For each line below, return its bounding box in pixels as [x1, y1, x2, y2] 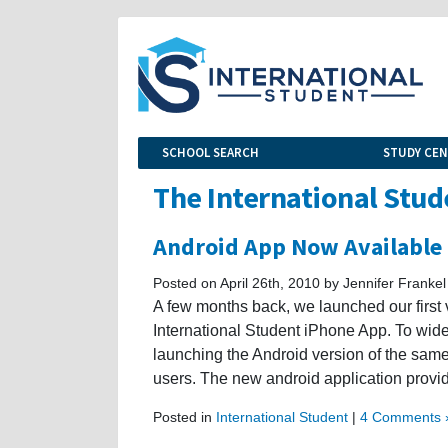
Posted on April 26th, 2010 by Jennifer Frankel [153, 274, 446, 291]
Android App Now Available [153, 230, 442, 262]
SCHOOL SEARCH [162, 143, 259, 161]
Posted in [153, 408, 216, 425]
